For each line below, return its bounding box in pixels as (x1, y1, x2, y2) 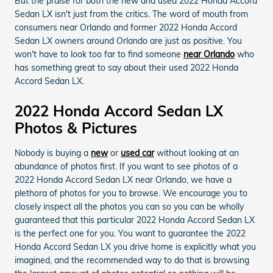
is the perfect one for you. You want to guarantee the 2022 (15, 228, 246, 239)
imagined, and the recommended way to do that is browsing (15, 255, 249, 266)
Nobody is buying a (15, 147, 91, 158)
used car (121, 147, 154, 158)
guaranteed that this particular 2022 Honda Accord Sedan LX (15, 214, 255, 225)
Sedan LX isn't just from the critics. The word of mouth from (15, 9, 248, 19)
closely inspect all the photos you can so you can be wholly (15, 201, 244, 212)
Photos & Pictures (15, 119, 137, 137)
